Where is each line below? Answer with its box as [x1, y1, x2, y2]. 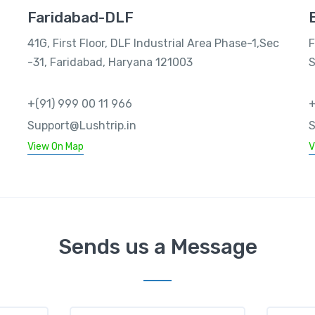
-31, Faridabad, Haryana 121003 [27, 56, 193, 69]
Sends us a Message [58, 234, 257, 259]
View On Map [27, 141, 84, 153]
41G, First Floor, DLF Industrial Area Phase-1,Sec [27, 37, 279, 50]
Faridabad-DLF [27, 8, 134, 26]
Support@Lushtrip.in [27, 119, 136, 132]
